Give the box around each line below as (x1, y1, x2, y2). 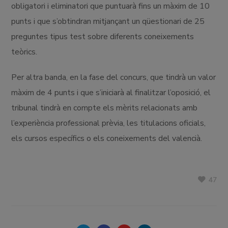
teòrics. (11, 46, 38, 58)
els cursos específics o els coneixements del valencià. (11, 132, 203, 144)
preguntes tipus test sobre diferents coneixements (11, 31, 194, 42)
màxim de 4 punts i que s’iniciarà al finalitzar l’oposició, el (11, 87, 211, 98)
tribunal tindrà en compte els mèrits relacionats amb (11, 102, 198, 113)
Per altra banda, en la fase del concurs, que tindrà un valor (11, 71, 216, 83)
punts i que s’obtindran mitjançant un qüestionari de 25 (11, 15, 205, 27)
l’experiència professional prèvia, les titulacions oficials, (11, 117, 206, 129)
